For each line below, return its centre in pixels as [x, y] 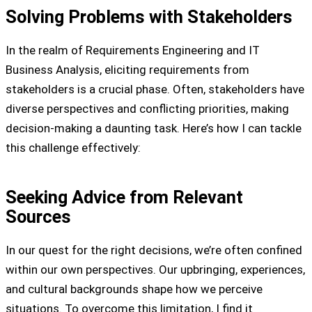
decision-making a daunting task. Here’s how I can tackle [154, 128]
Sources [38, 216]
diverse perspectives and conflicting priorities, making [147, 109]
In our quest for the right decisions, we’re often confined [154, 250]
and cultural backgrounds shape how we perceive [134, 289]
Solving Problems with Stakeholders [149, 17]
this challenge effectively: [73, 148]
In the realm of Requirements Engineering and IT [133, 50]
